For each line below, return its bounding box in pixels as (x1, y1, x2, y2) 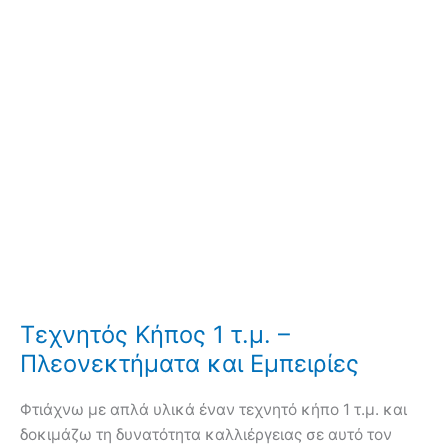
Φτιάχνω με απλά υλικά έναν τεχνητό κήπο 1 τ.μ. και (20, 399, 407, 419)
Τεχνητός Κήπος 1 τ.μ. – (20, 320, 290, 350)
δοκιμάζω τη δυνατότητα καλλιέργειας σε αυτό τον (20, 424, 392, 444)
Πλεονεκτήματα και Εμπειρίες (20, 349, 359, 379)
